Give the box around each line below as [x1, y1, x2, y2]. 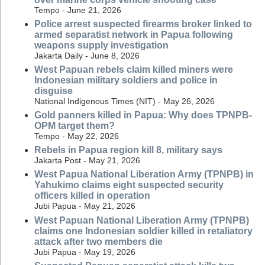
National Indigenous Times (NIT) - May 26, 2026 [34, 96, 215, 106]
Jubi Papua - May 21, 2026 [34, 201, 135, 211]
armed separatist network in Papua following [34, 29, 233, 40]
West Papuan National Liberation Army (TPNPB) [34, 215, 249, 225]
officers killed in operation [34, 190, 150, 201]
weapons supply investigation [34, 40, 169, 50]
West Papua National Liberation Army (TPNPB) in [34, 169, 254, 180]
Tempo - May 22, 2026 [34, 131, 119, 141]
